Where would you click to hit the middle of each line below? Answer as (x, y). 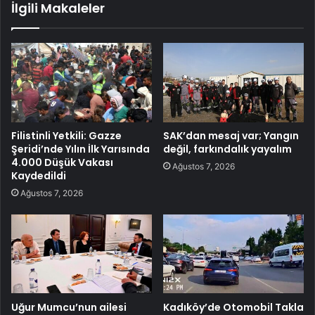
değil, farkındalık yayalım (227, 149)
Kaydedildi (39, 176)
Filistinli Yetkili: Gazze (66, 136)
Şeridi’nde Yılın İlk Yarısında (81, 149)
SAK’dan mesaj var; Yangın (231, 136)
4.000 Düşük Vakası (62, 163)
